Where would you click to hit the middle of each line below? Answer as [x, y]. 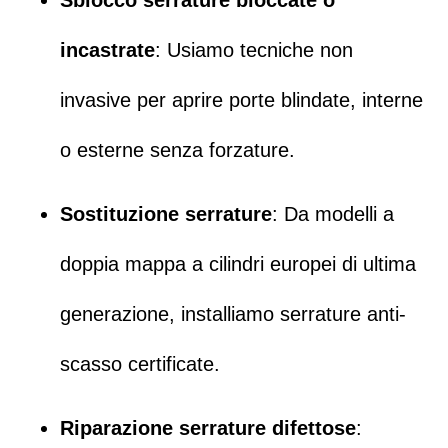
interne [392, 99]
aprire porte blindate [261, 99]
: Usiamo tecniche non [254, 49]
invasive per [116, 99]
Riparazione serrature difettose [208, 428]
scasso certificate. [140, 364]
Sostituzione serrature [166, 214]
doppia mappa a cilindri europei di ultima [238, 264]
